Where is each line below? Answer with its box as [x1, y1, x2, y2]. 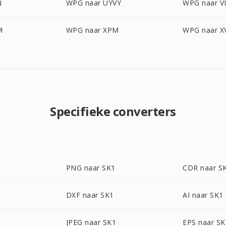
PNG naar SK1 [66, 163, 116, 173]
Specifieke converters [50, 103, 176, 120]
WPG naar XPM [66, 25, 119, 35]
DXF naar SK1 [66, 190, 114, 200]
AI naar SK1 [183, 190, 223, 200]
